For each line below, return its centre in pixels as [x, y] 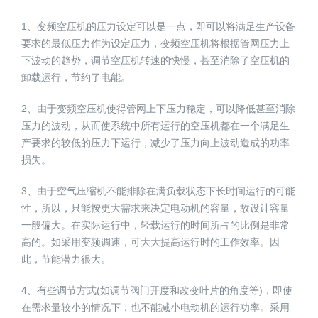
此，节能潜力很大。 [66, 259]
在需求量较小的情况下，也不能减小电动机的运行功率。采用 [155, 308]
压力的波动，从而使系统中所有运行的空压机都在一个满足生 [155, 126]
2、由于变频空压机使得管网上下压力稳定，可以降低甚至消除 [158, 109]
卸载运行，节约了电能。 [76, 78]
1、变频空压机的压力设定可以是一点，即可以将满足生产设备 [158, 27]
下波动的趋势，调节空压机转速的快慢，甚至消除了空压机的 [155, 61]
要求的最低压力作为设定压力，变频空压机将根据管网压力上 [155, 44]
